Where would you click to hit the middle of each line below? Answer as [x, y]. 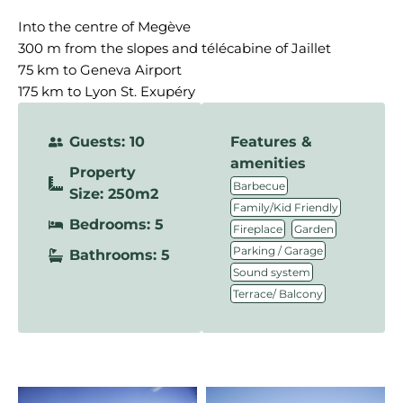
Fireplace [258, 229]
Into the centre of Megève [104, 27]
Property [103, 172]
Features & [271, 142]
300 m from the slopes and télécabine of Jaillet [175, 48]
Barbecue [259, 186]
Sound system [272, 272]
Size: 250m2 [114, 194]
